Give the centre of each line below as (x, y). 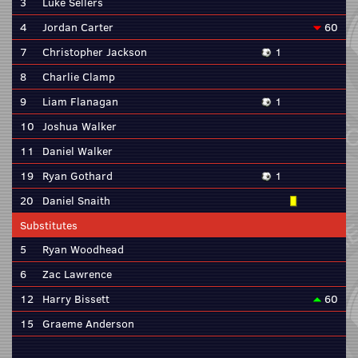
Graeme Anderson (88, 324)
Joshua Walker (80, 126)
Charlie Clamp (79, 77)
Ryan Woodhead (83, 249)
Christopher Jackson (95, 52)
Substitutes (49, 225)
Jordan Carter (78, 27)
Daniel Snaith (76, 201)
